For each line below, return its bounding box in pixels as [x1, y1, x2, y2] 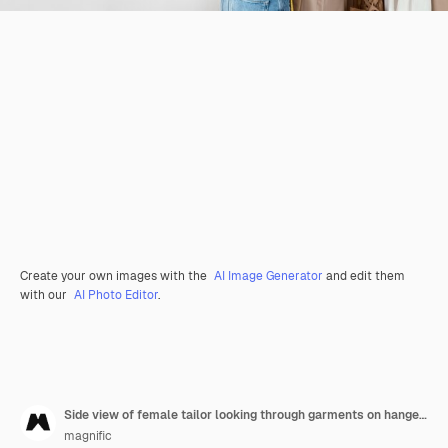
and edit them [323, 267, 405, 284]
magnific [64, 427, 112, 444]
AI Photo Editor [74, 286, 158, 303]
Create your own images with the [20, 267, 210, 284]
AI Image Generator [214, 267, 323, 284]
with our [20, 286, 70, 303]
